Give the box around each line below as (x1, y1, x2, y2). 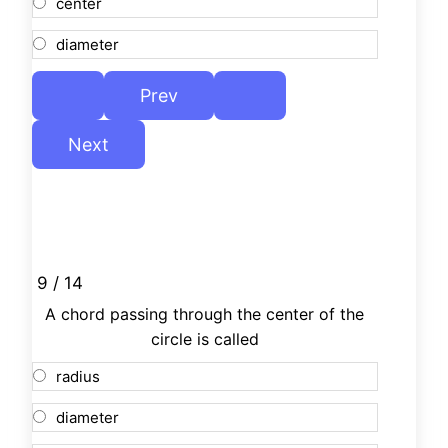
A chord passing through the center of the (45, 304, 365, 325)
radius (56, 367, 100, 387)
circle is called (150, 329, 259, 350)
